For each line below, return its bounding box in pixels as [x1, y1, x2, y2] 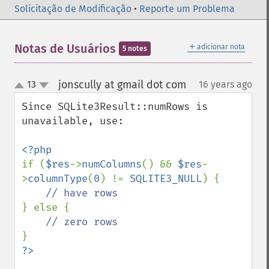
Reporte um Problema [139, 3, 235, 14]
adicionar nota [197, 43, 245, 51]
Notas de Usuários [14, 41, 119, 56]
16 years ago [199, 79, 252, 90]
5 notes [122, 44, 147, 53]
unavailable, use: [22, 115, 124, 127]
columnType [28, 172, 88, 185]
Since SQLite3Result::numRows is [22, 100, 208, 113]
